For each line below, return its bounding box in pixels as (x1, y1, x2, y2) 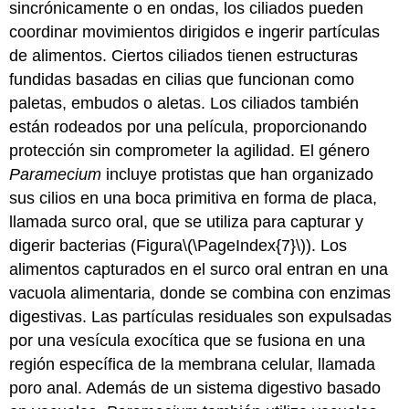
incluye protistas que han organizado (101, 164, 374, 184)
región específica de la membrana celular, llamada (9, 354, 376, 373)
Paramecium (9, 164, 102, 184)
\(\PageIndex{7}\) (183, 236, 307, 255)
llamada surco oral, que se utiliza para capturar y (9, 212, 364, 231)
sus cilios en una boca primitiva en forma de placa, (9, 188, 378, 207)
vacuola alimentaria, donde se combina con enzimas (9, 283, 392, 302)
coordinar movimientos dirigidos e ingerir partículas (9, 22, 381, 41)
